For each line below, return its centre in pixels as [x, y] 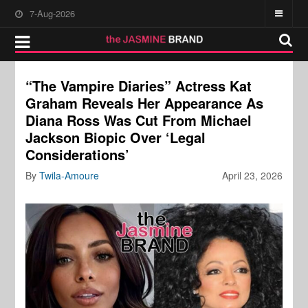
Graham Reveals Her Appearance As [145, 103]
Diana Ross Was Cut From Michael [139, 120]
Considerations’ [78, 154]
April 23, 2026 [252, 175]
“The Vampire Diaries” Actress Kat [139, 86]
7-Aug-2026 [53, 13]
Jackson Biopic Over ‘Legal [116, 137]
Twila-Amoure [69, 175]
